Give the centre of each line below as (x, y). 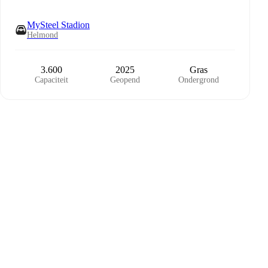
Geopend (125, 80)
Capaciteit (52, 80)
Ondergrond (198, 80)
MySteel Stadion (58, 25)
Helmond (42, 35)
